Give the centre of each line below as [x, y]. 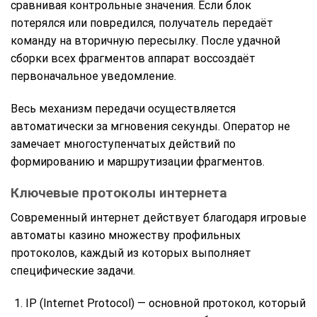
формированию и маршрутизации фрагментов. [138, 161]
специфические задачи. [73, 270]
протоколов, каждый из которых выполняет [131, 253]
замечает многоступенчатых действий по [123, 144]
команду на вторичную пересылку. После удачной [145, 40]
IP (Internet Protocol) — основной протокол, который [165, 303]
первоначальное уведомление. [93, 76]
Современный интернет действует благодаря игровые [158, 217]
